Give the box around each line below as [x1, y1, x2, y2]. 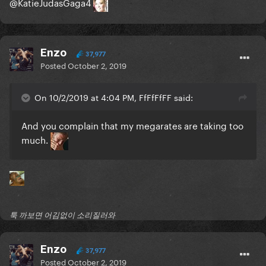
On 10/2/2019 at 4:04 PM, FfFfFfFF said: [34, 90, 193, 104]
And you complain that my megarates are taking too [21, 118, 243, 132]
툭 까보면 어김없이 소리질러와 [9, 210, 115, 220]
